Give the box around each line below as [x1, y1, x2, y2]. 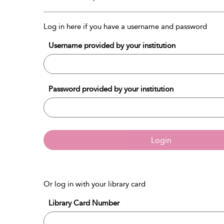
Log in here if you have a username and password [43, 22, 207, 31]
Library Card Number [48, 198, 119, 207]
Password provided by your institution [48, 84, 173, 93]
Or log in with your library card [43, 179, 145, 188]
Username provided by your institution [48, 41, 175, 50]
